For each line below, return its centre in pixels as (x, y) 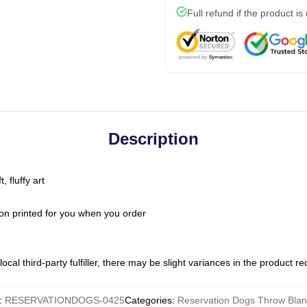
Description (153, 139)
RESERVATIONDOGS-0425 (64, 300)
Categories (148, 300)
